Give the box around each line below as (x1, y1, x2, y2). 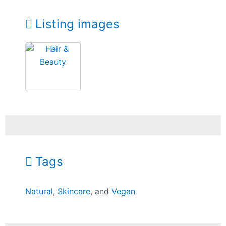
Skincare (58, 186, 91, 197)
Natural (25, 186, 53, 197)
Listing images (35, 16, 120, 31)
